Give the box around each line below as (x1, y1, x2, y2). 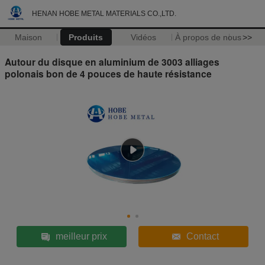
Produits (69, 33, 104, 42)
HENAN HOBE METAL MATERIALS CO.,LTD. (32, 9, 176, 18)
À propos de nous (174, 33, 241, 42)
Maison (15, 33, 43, 42)
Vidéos (130, 33, 156, 42)
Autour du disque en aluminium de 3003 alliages (5, 54, 219, 69)
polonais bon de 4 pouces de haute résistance (5, 66, 212, 80)
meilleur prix (55, 231, 107, 241)
